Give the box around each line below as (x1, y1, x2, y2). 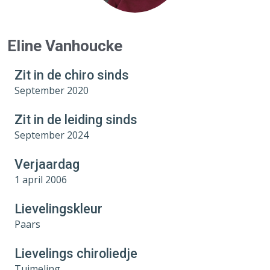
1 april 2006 (14, 172, 67, 186)
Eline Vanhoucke (7, 36, 122, 55)
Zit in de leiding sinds (14, 111, 137, 127)
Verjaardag (14, 156, 80, 172)
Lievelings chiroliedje (14, 245, 137, 261)
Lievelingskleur (14, 201, 102, 216)
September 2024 (14, 128, 89, 142)
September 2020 (14, 83, 89, 97)
